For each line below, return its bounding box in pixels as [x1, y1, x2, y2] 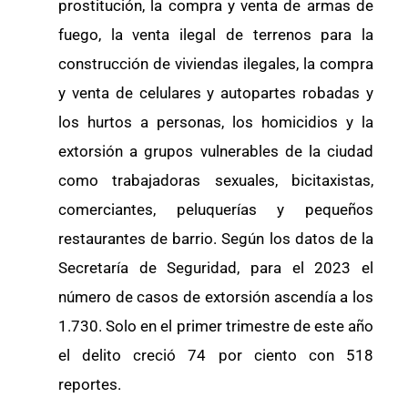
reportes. [58, 375, 121, 394]
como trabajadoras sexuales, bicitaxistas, [58, 171, 373, 190]
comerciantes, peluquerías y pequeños [58, 200, 373, 219]
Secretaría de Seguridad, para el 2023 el [58, 259, 373, 278]
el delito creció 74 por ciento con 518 [58, 346, 373, 365]
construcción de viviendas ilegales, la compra [58, 55, 373, 74]
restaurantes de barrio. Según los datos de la [58, 229, 373, 249]
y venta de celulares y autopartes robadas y [58, 84, 373, 103]
